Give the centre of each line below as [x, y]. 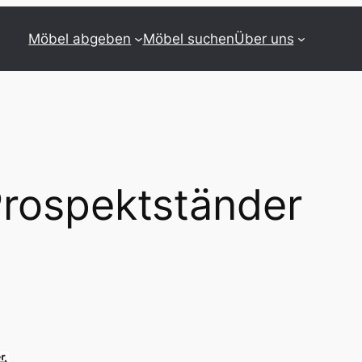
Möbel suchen [188, 38]
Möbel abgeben [80, 38]
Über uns [264, 38]
